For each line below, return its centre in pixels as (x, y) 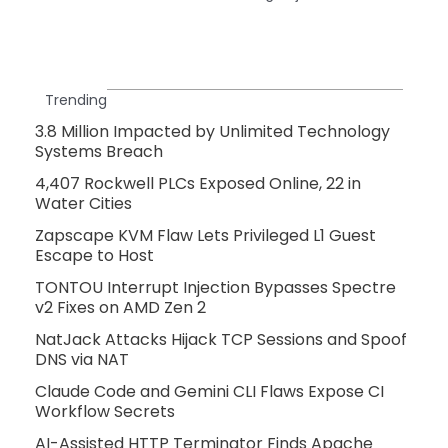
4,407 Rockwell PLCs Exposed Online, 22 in (198, 183)
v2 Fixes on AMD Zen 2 (120, 307)
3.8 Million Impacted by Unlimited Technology (212, 131)
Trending (76, 99)
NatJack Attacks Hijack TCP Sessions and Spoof (221, 339)
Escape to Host (94, 255)
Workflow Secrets (105, 411)
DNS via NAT (82, 359)
